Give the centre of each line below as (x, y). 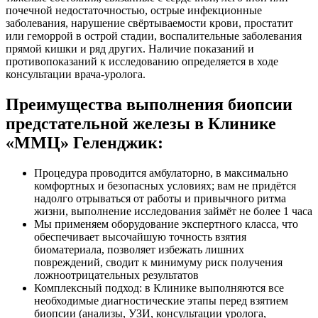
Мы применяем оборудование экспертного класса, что (166, 224)
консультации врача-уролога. (76, 75)
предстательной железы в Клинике (141, 124)
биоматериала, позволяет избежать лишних (139, 250)
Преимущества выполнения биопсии (149, 105)
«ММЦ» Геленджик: (84, 143)
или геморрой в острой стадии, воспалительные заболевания (154, 36)
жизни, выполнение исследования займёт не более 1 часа (173, 212)
